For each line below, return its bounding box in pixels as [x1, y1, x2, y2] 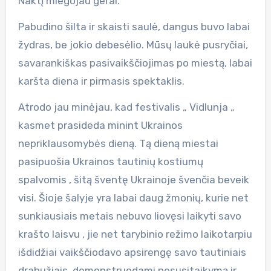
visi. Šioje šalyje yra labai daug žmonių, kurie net [18, 191, 249, 204]
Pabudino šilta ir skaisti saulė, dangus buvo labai [18, 20, 250, 33]
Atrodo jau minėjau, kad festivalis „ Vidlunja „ [18, 100, 235, 113]
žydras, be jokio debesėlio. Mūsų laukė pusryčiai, [18, 38, 248, 51]
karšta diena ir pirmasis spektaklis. [18, 74, 184, 87]
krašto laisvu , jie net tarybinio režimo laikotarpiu [18, 227, 252, 240]
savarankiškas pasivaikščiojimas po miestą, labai [18, 56, 252, 69]
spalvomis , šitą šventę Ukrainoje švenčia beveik [18, 173, 249, 186]
